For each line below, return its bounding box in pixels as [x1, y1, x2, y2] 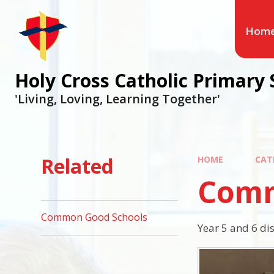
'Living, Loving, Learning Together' [15, 90, 220, 107]
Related [41, 152, 114, 179]
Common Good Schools [41, 210, 148, 224]
